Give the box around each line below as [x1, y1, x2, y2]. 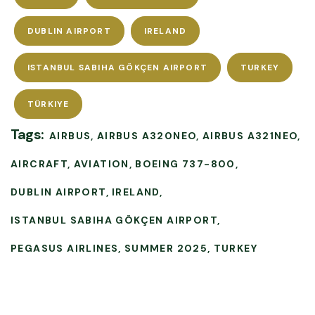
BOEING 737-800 [135, 157, 236, 170]
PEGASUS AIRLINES [11, 241, 119, 255]
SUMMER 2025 [124, 241, 208, 255]
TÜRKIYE [27, 98, 70, 110]
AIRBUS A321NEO [202, 129, 298, 142]
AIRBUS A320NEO [96, 129, 197, 142]
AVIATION [73, 157, 129, 170]
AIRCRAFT [11, 157, 68, 170]
